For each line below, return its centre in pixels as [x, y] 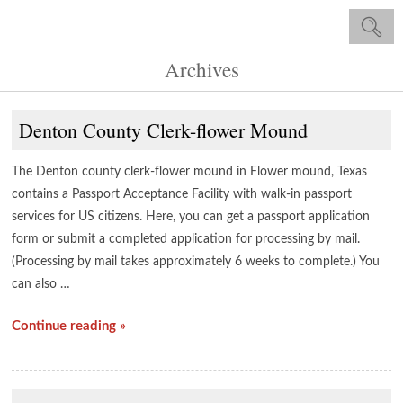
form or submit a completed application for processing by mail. [186, 239]
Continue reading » [69, 326]
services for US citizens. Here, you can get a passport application [191, 217]
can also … [41, 284]
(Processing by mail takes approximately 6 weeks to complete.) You [196, 262]
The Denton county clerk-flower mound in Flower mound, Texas [190, 172]
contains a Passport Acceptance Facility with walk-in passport [182, 194]
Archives [201, 69]
